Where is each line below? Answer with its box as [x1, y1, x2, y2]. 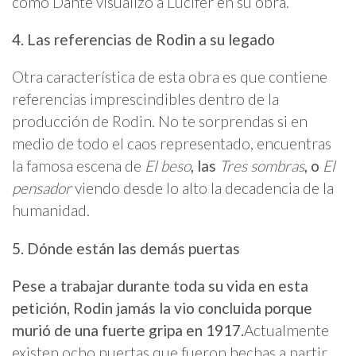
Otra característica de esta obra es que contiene [12, 68, 327, 87]
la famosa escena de [12, 157, 145, 176]
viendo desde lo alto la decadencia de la [72, 179, 334, 198]
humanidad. [12, 201, 90, 220]
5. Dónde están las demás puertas [12, 238, 240, 257]
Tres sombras [219, 157, 304, 176]
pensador [12, 179, 72, 198]
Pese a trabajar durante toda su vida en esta [12, 276, 308, 295]
